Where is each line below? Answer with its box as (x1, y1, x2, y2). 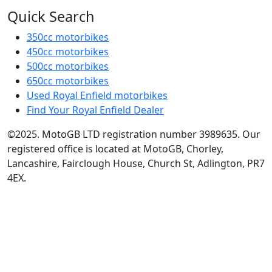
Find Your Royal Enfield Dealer (27, 103, 164, 117)
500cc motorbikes (27, 59, 109, 73)
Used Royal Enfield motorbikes (27, 89, 168, 102)
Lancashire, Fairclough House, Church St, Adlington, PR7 (7, 157, 265, 170)
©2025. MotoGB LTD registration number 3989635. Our (7, 127, 260, 141)
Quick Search (7, 7, 95, 26)
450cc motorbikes (27, 45, 109, 58)
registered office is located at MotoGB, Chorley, (7, 142, 223, 155)
